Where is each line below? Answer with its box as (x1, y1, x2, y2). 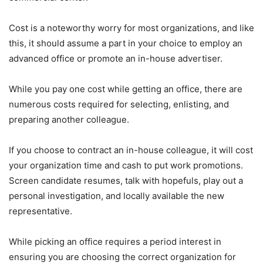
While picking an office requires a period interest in (9, 235, 221, 247)
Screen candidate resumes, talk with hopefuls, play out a (9, 174, 243, 186)
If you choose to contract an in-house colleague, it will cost (9, 144, 253, 156)
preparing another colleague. (9, 113, 129, 125)
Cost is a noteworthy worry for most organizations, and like (9, 22, 254, 33)
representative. (9, 205, 72, 217)
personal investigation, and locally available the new (9, 190, 224, 201)
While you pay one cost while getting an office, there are (9, 83, 242, 95)
